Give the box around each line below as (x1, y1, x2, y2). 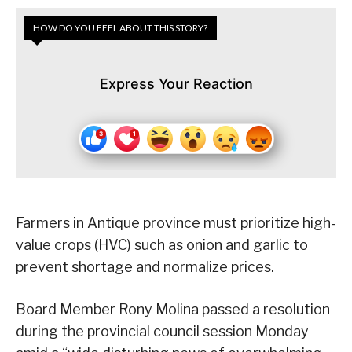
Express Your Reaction (99, 75, 253, 93)
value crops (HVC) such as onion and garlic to (16, 236, 308, 254)
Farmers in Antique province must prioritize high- (16, 214, 336, 232)
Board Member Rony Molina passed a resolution (16, 301, 330, 318)
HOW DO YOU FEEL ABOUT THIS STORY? (33, 22, 207, 35)
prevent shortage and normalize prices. (16, 258, 274, 276)
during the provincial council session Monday (16, 323, 309, 340)
